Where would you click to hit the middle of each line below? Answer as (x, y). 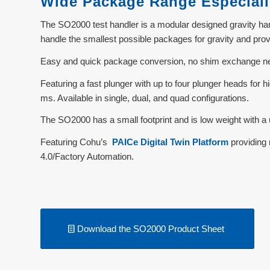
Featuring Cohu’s (76, 142)
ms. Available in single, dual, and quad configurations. (145, 98)
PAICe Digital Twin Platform (170, 142)
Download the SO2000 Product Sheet (151, 228)
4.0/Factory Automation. (87, 156)
